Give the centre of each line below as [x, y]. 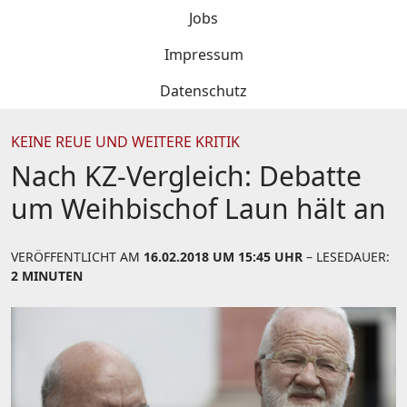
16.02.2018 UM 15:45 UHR [223, 257]
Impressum [203, 55]
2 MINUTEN [47, 276]
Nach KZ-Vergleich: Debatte [186, 176]
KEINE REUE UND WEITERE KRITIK [125, 142]
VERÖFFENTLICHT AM [77, 257]
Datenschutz [203, 91]
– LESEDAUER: [346, 257]
